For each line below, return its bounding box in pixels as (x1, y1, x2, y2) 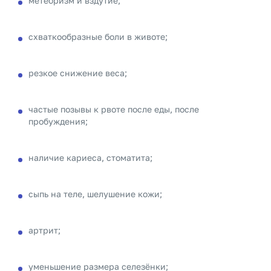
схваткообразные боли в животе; (28, 31, 168, 42)
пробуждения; (28, 116, 88, 126)
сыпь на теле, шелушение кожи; (28, 189, 162, 199)
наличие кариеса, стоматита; (28, 152, 152, 163)
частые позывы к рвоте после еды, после (28, 104, 199, 114)
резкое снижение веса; (28, 68, 127, 78)
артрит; (28, 225, 60, 235)
